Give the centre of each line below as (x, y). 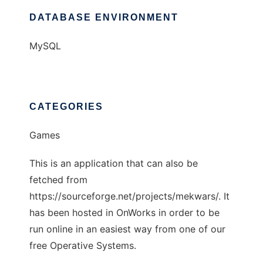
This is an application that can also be (114, 163)
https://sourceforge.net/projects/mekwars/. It (129, 196)
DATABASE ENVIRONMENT (104, 17)
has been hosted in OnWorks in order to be (124, 213)
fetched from (58, 180)
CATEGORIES (66, 107)
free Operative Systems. (83, 245)
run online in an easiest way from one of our (127, 229)
